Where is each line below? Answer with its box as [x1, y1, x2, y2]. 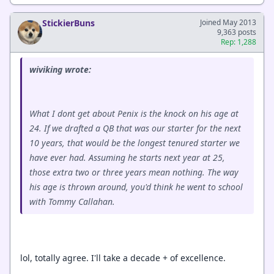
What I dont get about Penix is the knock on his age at [29, 108, 239, 119]
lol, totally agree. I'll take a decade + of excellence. [20, 252, 226, 264]
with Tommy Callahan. [29, 196, 115, 207]
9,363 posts [217, 27, 256, 37]
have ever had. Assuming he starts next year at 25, [29, 152, 225, 163]
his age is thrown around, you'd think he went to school [29, 181, 243, 193]
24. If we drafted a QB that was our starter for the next [29, 122, 241, 134]
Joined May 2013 [200, 17, 256, 28]
